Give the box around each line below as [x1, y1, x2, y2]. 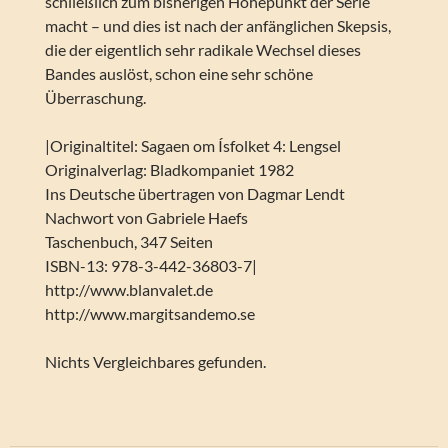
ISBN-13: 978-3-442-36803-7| [44, 256, 257, 276]
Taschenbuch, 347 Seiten [44, 232, 213, 252]
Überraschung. [44, 88, 146, 108]
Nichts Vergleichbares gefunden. [44, 352, 266, 372]
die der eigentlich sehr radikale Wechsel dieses [44, 40, 361, 60]
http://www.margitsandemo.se [44, 304, 255, 324]
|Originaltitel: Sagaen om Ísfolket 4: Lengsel [44, 136, 341, 156]
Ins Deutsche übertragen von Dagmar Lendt [44, 184, 345, 204]
